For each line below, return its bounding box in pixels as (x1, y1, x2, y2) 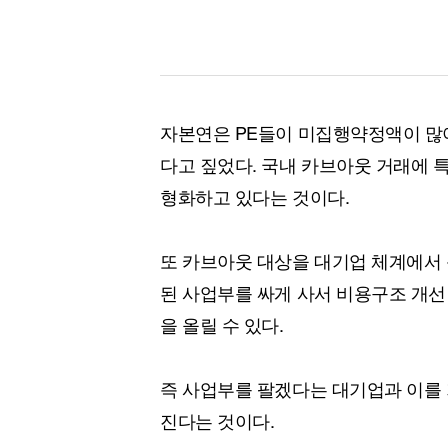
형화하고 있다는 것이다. (160, 183, 350, 209)
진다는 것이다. (160, 407, 275, 433)
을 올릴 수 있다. (160, 311, 284, 337)
